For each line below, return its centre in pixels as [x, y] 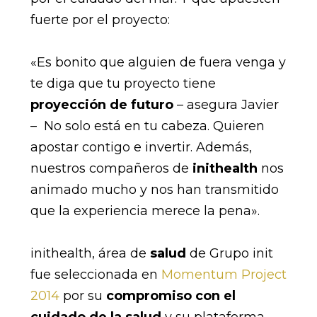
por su [84, 295]
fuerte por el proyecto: [100, 19]
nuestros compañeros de [111, 168]
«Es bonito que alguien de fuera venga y [158, 62]
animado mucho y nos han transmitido [154, 189]
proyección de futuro [102, 104]
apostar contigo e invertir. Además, [141, 147]
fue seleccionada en [96, 274]
